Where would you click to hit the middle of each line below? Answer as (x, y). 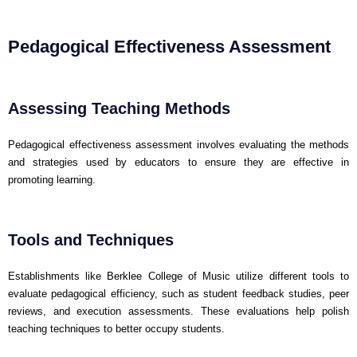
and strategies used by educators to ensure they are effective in (178, 162)
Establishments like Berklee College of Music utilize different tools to (178, 276)
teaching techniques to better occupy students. (116, 328)
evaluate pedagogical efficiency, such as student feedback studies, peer (178, 293)
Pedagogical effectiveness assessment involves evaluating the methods (178, 144)
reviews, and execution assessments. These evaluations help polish (178, 311)
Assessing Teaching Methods (119, 108)
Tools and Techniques (91, 239)
